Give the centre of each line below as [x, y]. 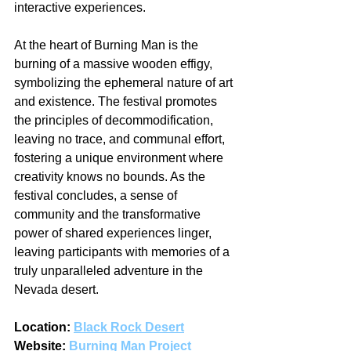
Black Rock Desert [129, 327]
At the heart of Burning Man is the [108, 45]
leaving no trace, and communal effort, [121, 139]
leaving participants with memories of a [123, 251]
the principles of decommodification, [115, 120]
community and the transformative [109, 214]
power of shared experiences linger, [114, 233]
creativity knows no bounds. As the [111, 176]
